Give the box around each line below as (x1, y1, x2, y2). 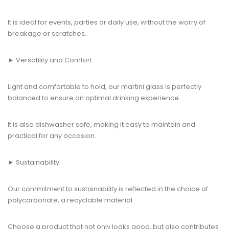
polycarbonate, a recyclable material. (8, 195, 134, 205)
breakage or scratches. (8, 29, 86, 38)
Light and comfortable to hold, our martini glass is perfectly (8, 82, 201, 91)
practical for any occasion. (8, 131, 96, 141)
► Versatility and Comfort (8, 55, 92, 65)
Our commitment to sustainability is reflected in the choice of (8, 184, 208, 194)
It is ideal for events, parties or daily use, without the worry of (8, 17, 205, 27)
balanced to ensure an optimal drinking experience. (8, 93, 180, 103)
